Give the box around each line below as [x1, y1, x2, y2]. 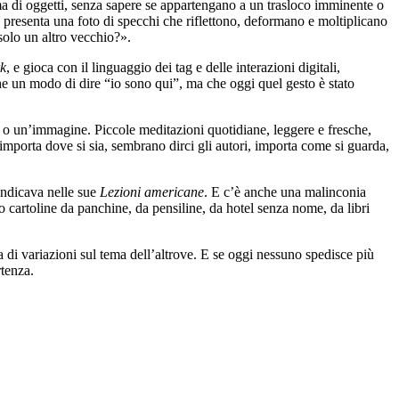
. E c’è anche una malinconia [204, 183, 366, 199]
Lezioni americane [100, 183, 204, 199]
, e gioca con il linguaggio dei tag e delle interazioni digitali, [6, 59, 340, 75]
